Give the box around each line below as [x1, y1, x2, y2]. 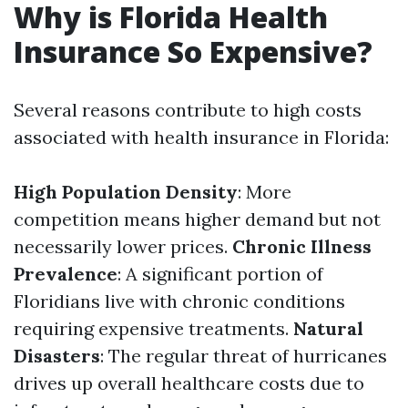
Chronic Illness [232, 235, 372, 258]
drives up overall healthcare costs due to [14, 372, 364, 394]
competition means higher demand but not [14, 208, 381, 230]
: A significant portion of [117, 262, 323, 285]
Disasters [14, 344, 100, 367]
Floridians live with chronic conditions [14, 290, 345, 312]
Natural [293, 317, 363, 340]
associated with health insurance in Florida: [14, 126, 389, 148]
